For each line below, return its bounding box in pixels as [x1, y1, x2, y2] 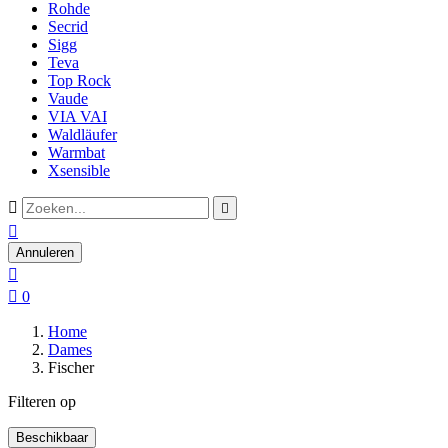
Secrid [48, 18, 88, 35]
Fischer [48, 359, 94, 376]
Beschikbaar [16, 430, 88, 445]
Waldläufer [48, 126, 117, 143]
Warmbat [48, 144, 105, 161]
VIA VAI [48, 108, 107, 125]
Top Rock [48, 72, 111, 89]
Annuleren [16, 245, 74, 260]
